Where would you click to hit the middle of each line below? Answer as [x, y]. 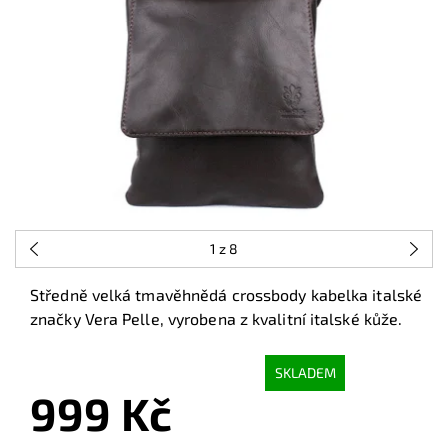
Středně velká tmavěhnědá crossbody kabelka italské [226, 294]
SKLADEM [305, 373]
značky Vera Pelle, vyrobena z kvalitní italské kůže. [216, 318]
